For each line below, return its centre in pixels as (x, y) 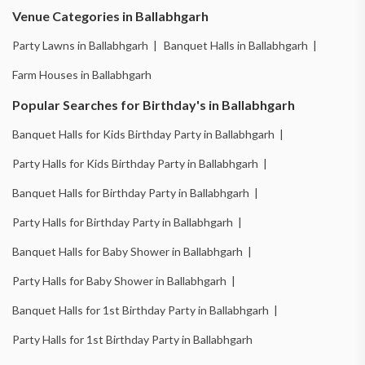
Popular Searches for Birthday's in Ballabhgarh (154, 104)
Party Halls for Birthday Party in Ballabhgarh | (127, 222)
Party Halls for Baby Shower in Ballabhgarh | (124, 280)
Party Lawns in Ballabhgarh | (85, 45)
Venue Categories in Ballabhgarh (110, 15)
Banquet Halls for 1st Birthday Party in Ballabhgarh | (145, 310)
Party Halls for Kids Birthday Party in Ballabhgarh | (140, 163)
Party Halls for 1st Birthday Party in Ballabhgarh (132, 339)
